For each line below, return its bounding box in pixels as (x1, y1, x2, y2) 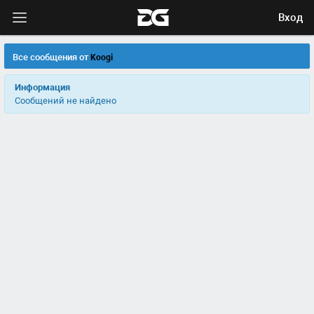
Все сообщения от (13, 52, 90, 62)
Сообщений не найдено (15, 95, 116, 106)
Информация (15, 82, 70, 93)
